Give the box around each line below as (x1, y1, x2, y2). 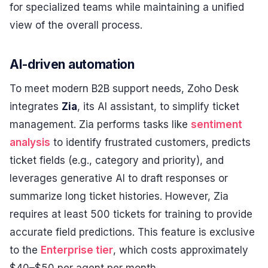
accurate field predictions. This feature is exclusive (10, 226, 255, 238)
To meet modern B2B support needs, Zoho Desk (10, 82, 239, 95)
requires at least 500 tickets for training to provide (10, 208, 252, 220)
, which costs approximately (113, 243, 248, 256)
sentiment (191, 118, 242, 130)
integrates (10, 100, 62, 112)
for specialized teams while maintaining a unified (10, 1, 244, 14)
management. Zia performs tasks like (10, 118, 191, 130)
